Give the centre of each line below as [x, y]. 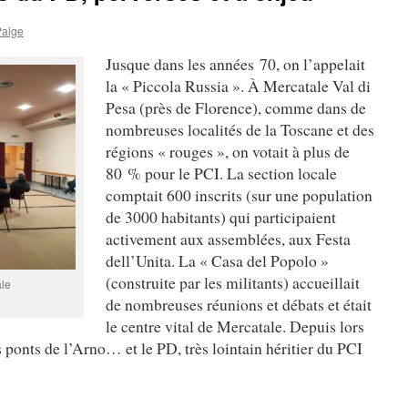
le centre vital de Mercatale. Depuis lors [235, 326]
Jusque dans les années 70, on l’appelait [235, 64]
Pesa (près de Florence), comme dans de [236, 107]
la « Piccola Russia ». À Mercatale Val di [238, 86]
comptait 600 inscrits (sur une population [239, 195]
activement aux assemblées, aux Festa [228, 239]
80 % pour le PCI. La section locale [221, 173]
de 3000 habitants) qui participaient [221, 217]
